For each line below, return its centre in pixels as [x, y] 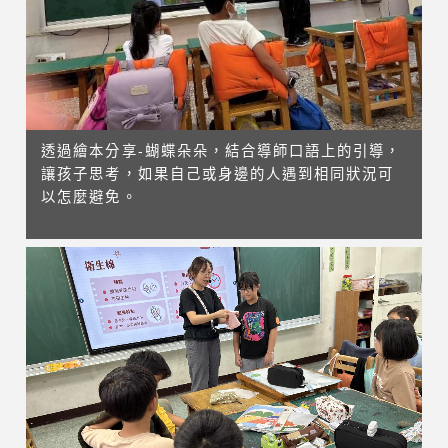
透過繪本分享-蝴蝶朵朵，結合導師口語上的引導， [221, 151]
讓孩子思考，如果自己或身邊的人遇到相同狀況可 [217, 174]
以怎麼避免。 [89, 197]
